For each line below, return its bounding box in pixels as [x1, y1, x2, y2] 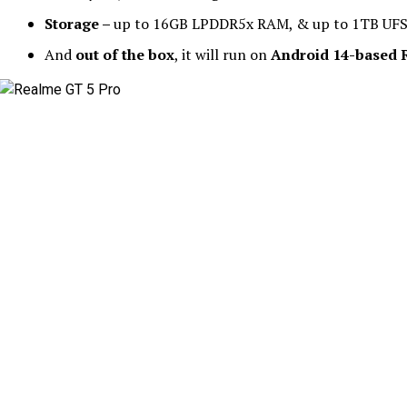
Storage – [45, 14, 114, 34]
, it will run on [174, 45, 267, 65]
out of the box [75, 45, 174, 65]
